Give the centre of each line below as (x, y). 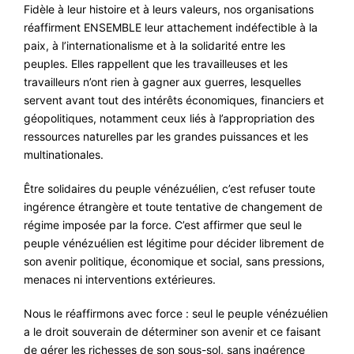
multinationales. (64, 154)
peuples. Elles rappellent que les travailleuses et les (156, 63)
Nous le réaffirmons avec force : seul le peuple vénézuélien (176, 313)
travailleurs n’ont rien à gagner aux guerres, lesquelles (162, 81)
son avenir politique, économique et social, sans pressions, (174, 261)
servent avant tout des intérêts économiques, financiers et (174, 100)
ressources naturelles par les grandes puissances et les (166, 136)
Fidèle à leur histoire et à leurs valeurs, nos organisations (169, 9)
